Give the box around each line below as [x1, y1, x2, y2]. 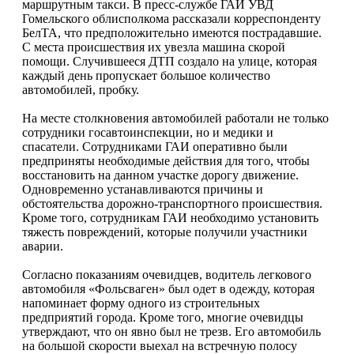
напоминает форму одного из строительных [22, 296, 260, 310]
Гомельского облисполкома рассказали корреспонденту [22, 11, 321, 25]
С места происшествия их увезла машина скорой [22, 40, 285, 54]
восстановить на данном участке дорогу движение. [22, 168, 299, 182]
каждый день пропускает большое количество [22, 68, 270, 82]
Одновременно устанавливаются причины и [22, 182, 263, 196]
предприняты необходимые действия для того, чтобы [22, 153, 310, 168]
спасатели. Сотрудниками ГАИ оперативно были [22, 139, 288, 153]
